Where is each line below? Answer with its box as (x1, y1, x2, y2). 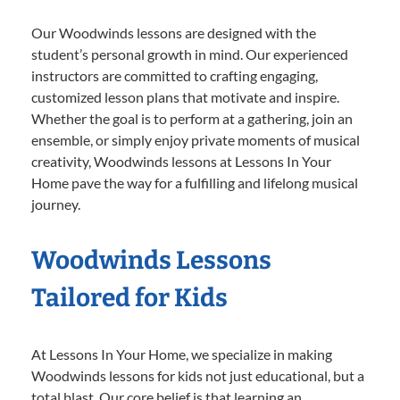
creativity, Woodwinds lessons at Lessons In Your (31, 153, 331, 171)
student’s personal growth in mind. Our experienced (31, 46, 348, 63)
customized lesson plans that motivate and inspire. (31, 88, 339, 106)
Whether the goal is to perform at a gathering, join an (31, 110, 353, 128)
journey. (31, 196, 80, 213)
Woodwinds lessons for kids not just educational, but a (31, 367, 364, 385)
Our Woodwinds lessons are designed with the (31, 24, 316, 42)
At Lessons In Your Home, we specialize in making (31, 346, 332, 363)
